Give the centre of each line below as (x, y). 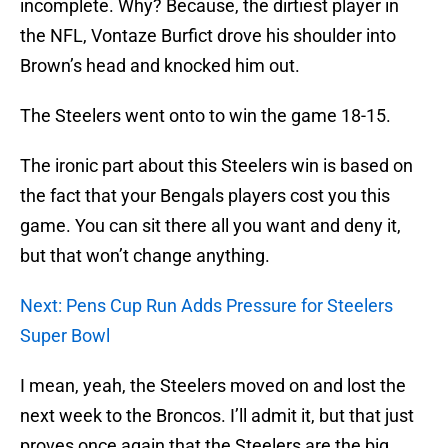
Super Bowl (65, 336)
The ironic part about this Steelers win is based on (216, 166)
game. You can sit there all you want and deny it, (210, 226)
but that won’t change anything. (145, 256)
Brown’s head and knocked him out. (160, 66)
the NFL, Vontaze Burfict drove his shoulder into (208, 36)
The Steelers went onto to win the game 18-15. (205, 116)
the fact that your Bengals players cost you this (205, 196)
